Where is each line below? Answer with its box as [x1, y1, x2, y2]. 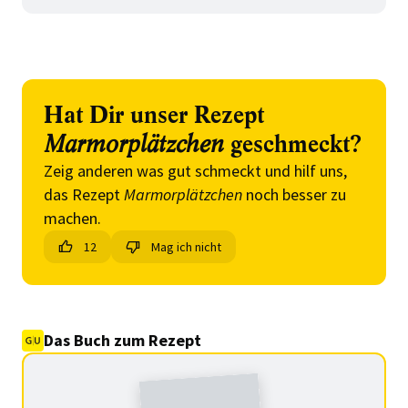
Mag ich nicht [151, 239, 221, 255]
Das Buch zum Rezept [44, 330, 201, 351]
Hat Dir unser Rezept [44, 100, 264, 131]
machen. [44, 208, 101, 229]
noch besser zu [242, 184, 346, 205]
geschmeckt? [224, 129, 362, 160]
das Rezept [44, 184, 124, 205]
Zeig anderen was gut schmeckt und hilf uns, [44, 160, 347, 181]
